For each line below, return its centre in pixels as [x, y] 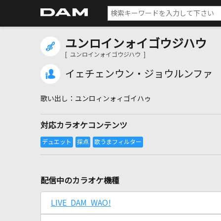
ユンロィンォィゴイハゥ [113, 99]
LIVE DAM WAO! [81, 203]
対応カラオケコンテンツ [84, 125]
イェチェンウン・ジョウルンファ [139, 74]
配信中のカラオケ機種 [80, 181]
